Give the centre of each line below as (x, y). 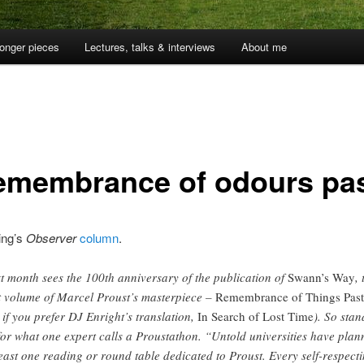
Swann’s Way (321, 277)
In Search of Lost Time (255, 316)
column (99, 237)
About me (264, 47)
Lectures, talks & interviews (150, 47)
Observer (51, 237)
